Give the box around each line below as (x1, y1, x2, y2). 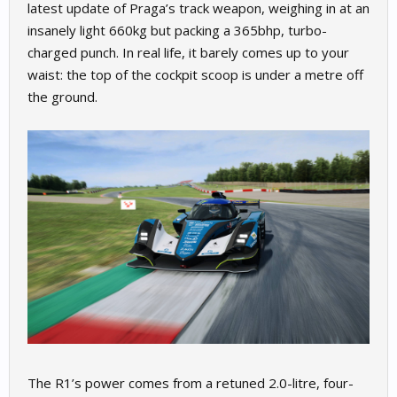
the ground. (27, 88, 97, 105)
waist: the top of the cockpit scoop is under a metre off (27, 66, 363, 83)
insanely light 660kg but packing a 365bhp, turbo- (27, 21, 327, 39)
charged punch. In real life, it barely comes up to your (27, 43, 349, 61)
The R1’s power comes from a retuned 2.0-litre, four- (27, 374, 354, 393)
